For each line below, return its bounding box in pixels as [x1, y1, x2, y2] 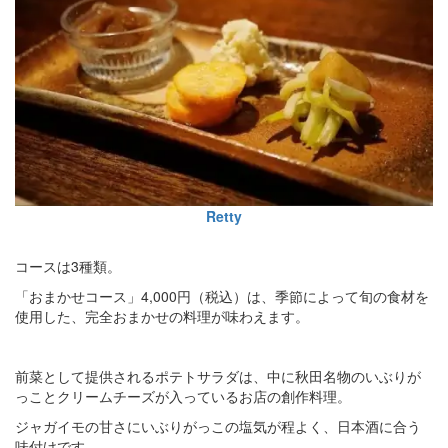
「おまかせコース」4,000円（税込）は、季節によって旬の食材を [15, 285, 429, 306]
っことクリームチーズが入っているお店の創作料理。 [15, 385, 351, 406]
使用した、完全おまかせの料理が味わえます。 [15, 305, 309, 326]
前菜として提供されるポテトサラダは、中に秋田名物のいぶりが [15, 365, 421, 386]
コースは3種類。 [15, 255, 121, 276]
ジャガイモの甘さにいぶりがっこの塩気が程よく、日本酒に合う [15, 415, 421, 436]
